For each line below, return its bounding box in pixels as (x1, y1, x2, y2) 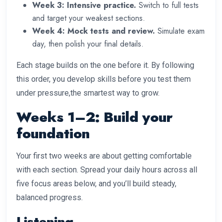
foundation (16, 123, 90, 144)
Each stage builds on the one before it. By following (16, 60, 194, 70)
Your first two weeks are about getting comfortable (16, 151, 192, 161)
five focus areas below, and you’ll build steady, (16, 179, 176, 189)
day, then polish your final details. (32, 38, 144, 50)
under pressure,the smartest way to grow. (16, 88, 160, 98)
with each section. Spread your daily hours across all (16, 165, 197, 175)
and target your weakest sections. (32, 12, 145, 24)
